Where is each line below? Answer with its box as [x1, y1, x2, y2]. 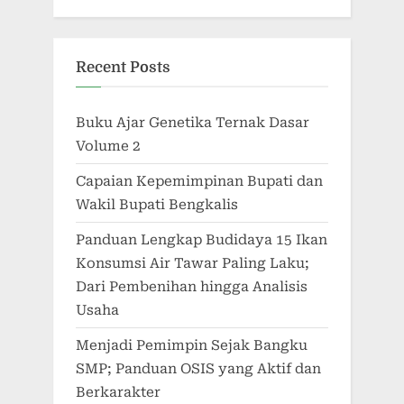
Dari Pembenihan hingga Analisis [76, 278, 308, 295]
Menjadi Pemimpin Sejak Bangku [76, 336, 308, 353]
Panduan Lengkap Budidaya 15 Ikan [76, 231, 327, 248]
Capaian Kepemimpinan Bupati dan [76, 172, 323, 189]
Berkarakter [76, 383, 161, 400]
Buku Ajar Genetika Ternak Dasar [76, 114, 309, 131]
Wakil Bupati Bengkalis [76, 196, 238, 213]
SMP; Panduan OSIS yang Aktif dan [76, 360, 321, 377]
